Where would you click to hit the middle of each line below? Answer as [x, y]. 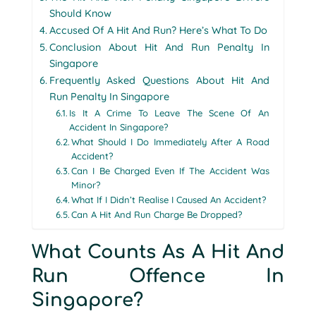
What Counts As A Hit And [158, 252]
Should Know [80, 13]
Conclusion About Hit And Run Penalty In [159, 47]
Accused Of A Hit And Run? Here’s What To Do [158, 30]
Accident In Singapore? [119, 127]
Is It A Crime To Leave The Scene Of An [169, 113]
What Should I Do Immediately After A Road [170, 141]
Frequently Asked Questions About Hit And [159, 80]
